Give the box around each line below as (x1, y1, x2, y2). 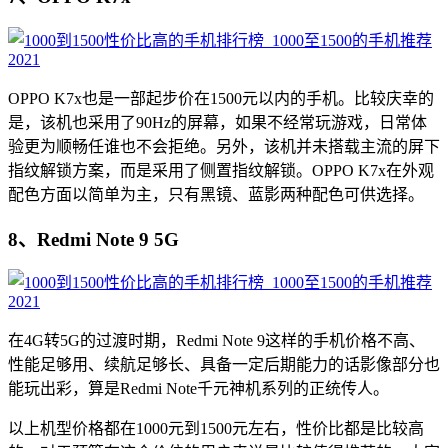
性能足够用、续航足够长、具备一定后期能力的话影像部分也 (8, 356, 440, 374)
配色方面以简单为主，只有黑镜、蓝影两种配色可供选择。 (8, 185, 424, 203)
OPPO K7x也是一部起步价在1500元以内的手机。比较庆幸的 (8, 89, 434, 107)
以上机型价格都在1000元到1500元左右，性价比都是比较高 (8, 420, 424, 438)
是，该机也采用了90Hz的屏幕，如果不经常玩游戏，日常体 (8, 113, 427, 131)
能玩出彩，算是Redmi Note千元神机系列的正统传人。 (8, 380, 389, 398)
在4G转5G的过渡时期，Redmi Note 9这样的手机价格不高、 (8, 332, 425, 350)
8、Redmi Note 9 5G (8, 228, 179, 250)
